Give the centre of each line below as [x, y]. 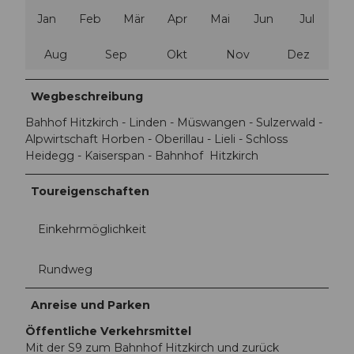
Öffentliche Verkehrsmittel [108, 331]
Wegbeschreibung [87, 97]
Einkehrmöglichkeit [92, 229]
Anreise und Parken [91, 305]
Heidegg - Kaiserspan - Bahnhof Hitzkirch [142, 156]
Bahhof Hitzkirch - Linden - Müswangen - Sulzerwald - [174, 123]
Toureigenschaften [90, 192]
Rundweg [65, 269]
